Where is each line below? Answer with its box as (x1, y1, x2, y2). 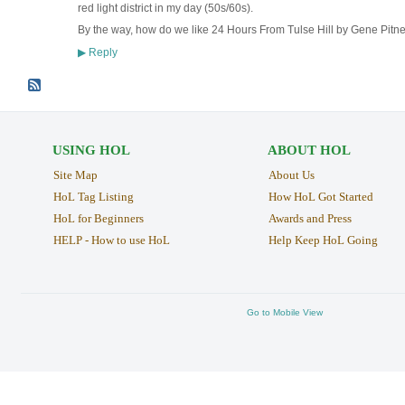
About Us (268, 168, 315, 183)
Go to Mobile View (247, 307, 323, 318)
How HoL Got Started (268, 190, 373, 203)
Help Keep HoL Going (268, 232, 378, 247)
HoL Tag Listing (52, 190, 134, 203)
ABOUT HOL (267, 143, 351, 158)
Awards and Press (268, 211, 352, 225)
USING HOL (52, 143, 130, 158)
